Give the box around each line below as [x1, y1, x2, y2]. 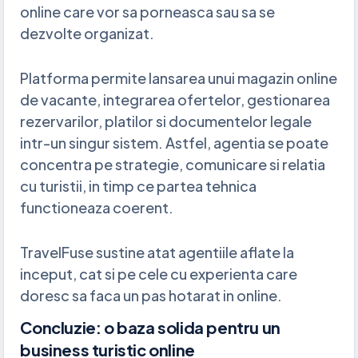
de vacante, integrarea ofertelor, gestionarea [20, 90, 331, 109]
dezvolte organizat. [20, 24, 155, 43]
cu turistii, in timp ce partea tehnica [20, 177, 257, 196]
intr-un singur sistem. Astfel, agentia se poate [20, 133, 329, 153]
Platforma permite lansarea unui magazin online [20, 69, 338, 88]
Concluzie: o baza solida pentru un [20, 316, 280, 337]
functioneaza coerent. [20, 198, 174, 217]
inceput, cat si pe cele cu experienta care [20, 264, 298, 283]
